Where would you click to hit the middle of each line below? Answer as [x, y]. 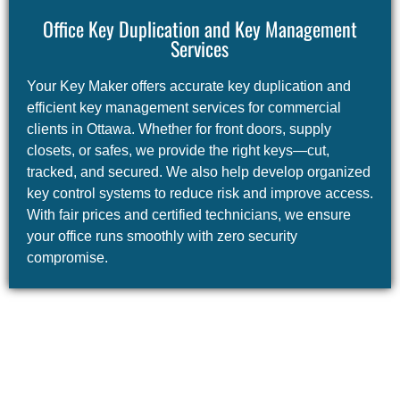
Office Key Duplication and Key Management [200, 29]
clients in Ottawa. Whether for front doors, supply [179, 129]
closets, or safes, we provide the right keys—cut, [178, 151]
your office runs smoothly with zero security [162, 237]
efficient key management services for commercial [184, 108]
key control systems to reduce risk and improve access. [200, 194]
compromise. [67, 258]
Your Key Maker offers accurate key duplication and [189, 87]
